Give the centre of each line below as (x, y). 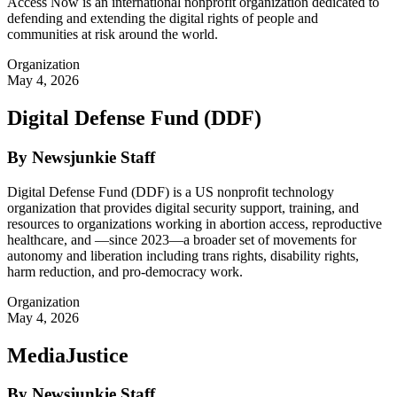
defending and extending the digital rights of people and (163, 19)
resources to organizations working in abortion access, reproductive (195, 223)
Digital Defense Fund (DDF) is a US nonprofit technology (171, 191)
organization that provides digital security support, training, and (183, 207)
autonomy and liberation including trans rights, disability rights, (183, 255)
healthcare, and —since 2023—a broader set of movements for (182, 239)
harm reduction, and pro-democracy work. (125, 271)
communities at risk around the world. (113, 35)
